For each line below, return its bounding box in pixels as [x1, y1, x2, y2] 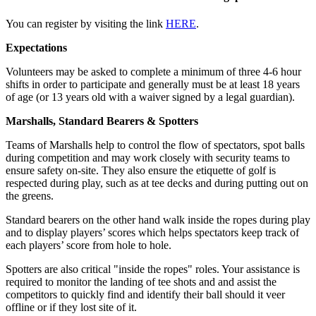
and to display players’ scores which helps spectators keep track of [6, 226, 299, 239]
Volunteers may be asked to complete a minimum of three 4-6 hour [6, 66, 301, 78]
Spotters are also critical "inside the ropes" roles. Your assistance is [6, 263, 300, 276]
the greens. [6, 190, 54, 202]
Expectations [6, 42, 67, 54]
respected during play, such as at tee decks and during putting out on [6, 177, 308, 190]
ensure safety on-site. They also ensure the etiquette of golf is [6, 164, 276, 177]
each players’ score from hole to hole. [6, 239, 171, 252]
